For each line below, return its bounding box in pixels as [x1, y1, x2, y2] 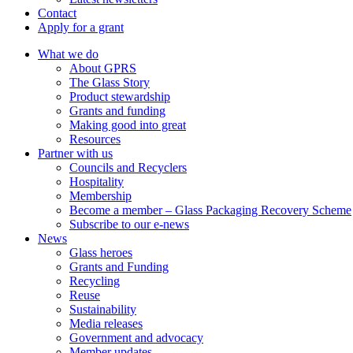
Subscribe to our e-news [69, 217, 189, 231]
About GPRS [69, 61, 136, 75]
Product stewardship [69, 90, 170, 103]
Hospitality [69, 175, 124, 188]
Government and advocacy [69, 331, 203, 344]
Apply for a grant [38, 20, 124, 34]
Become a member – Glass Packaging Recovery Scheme [69, 203, 351, 217]
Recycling [69, 274, 120, 288]
